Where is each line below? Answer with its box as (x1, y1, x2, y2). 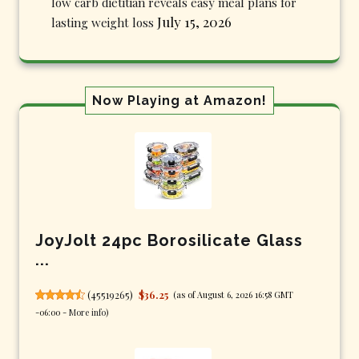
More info (69, 305, 106, 318)
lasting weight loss (51, 14, 154, 30)
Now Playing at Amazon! (92, 92, 267, 108)
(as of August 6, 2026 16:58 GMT (173, 288, 294, 301)
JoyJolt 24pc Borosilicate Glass (35, 230, 303, 250)
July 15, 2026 (157, 12, 232, 30)
